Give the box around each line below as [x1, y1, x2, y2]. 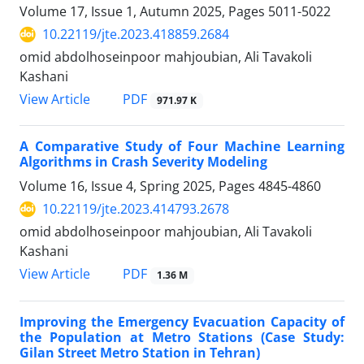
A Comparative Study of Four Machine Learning [19, 137, 344, 156]
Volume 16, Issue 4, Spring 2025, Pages [19, 177, 258, 196]
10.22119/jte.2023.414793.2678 [42, 200, 229, 219]
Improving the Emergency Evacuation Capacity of [19, 312, 344, 331]
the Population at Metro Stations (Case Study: [19, 327, 344, 346]
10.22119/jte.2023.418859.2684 [42, 25, 229, 44]
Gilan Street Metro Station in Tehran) [19, 343, 260, 362]
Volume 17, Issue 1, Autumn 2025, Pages [19, 2, 268, 21]
